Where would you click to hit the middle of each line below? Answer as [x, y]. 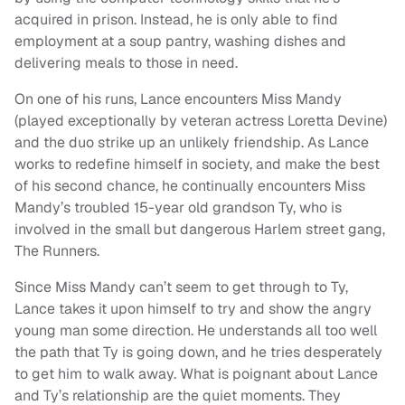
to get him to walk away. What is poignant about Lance [196, 374]
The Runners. [57, 251]
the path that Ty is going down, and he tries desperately [198, 353]
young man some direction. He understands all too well [196, 331]
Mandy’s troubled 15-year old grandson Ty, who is [178, 208]
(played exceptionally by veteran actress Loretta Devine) [201, 121]
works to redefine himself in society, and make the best [197, 165]
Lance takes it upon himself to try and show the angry [193, 309]
